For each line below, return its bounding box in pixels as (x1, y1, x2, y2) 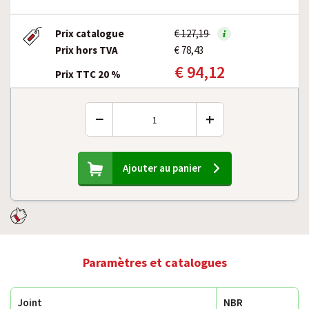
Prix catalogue (55, 27, 124, 40)
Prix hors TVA (55, 43, 118, 57)
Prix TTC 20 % (55, 68, 121, 81)
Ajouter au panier (122, 161, 201, 175)
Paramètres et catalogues (82, 255, 227, 270)
